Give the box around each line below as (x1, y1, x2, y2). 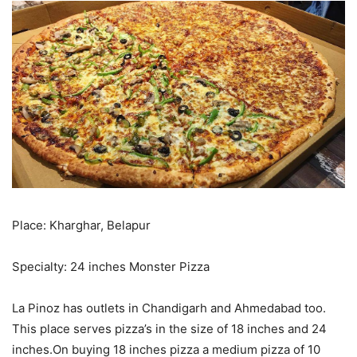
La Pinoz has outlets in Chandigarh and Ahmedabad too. (12, 300, 326, 316)
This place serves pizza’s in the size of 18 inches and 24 (12, 320, 327, 336)
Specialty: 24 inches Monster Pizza (12, 258, 210, 274)
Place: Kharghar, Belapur (12, 217, 151, 233)
